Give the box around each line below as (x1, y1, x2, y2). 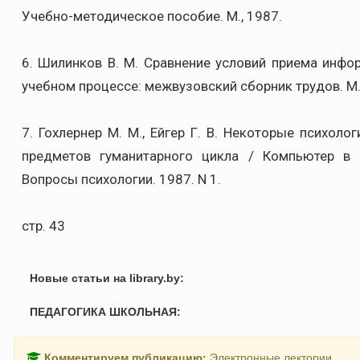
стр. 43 (22, 218, 65, 234)
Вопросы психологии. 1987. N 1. (22, 171, 221, 187)
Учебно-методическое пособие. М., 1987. (22, 8, 282, 24)
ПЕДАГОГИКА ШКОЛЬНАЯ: (30, 305, 181, 318)
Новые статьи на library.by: (30, 272, 184, 284)
